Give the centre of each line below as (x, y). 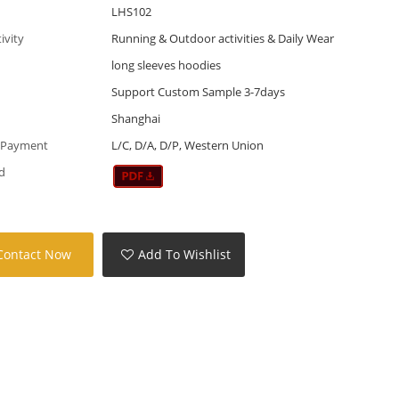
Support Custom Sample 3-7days (198, 91)
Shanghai (135, 118)
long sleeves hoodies (166, 65)
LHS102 (131, 11)
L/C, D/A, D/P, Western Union (187, 145)
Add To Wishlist (185, 255)
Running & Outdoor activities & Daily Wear (222, 38)
